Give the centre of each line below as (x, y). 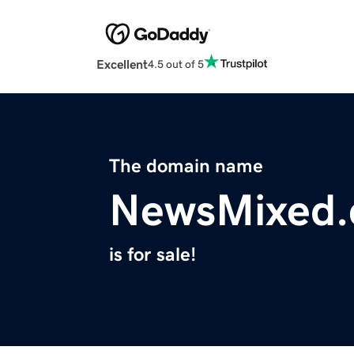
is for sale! (153, 255)
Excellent (122, 64)
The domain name (186, 166)
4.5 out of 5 (176, 64)
